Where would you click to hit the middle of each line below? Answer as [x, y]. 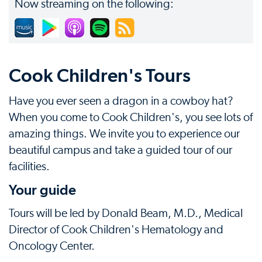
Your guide [42, 190]
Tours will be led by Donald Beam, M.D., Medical [126, 213]
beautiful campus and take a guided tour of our [120, 150]
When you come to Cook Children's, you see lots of [131, 118]
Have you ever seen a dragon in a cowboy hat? [121, 101]
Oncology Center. [52, 246]
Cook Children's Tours [100, 75]
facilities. [29, 167]
